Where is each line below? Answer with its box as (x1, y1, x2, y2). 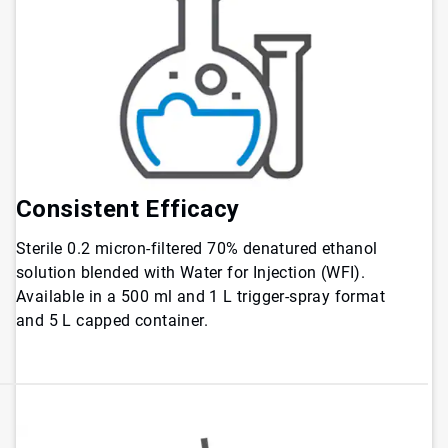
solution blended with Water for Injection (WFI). (16, 263, 366, 283)
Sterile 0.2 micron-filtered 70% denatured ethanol (16, 239, 378, 259)
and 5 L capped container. (16, 311, 208, 331)
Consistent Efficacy (16, 195, 240, 224)
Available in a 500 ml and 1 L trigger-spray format (16, 287, 385, 307)
